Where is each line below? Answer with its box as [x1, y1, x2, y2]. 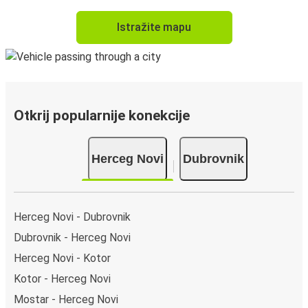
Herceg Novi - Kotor [14, 252, 111, 265]
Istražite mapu [117, 21, 191, 34]
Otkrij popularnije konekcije [14, 107, 190, 124]
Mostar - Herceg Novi [14, 293, 118, 307]
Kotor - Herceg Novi [14, 272, 111, 286]
